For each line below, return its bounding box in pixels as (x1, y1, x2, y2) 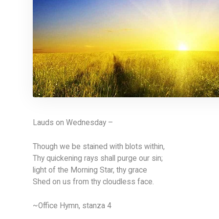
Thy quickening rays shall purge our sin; (33, 154, 163, 163)
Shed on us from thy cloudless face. (33, 177, 154, 186)
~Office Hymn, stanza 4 (33, 201, 111, 210)
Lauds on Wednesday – (33, 118, 113, 127)
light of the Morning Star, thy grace (33, 166, 147, 175)
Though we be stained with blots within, (33, 142, 165, 151)
